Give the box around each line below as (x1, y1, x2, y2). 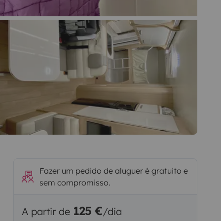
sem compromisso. (39, 177, 110, 187)
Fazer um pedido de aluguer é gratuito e (39, 165, 188, 176)
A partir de (21, 205, 73, 218)
